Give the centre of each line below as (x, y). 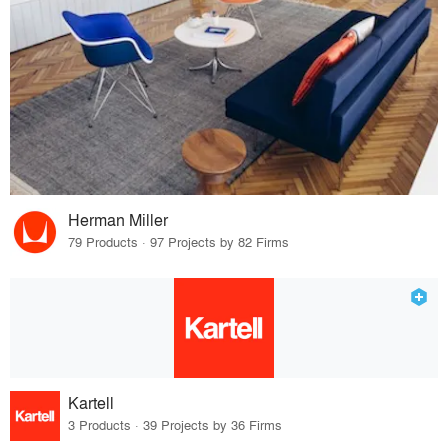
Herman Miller (118, 220)
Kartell (91, 402)
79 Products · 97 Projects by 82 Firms (179, 242)
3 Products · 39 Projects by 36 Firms (175, 424)
